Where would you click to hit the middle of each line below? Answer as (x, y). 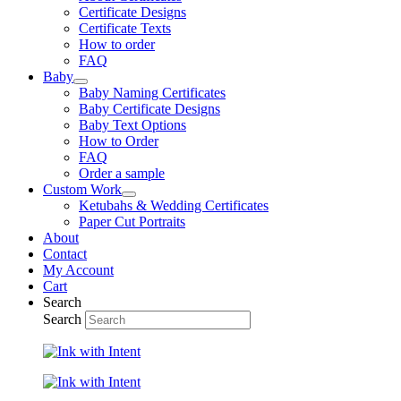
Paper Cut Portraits (132, 222)
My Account (78, 270)
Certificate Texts (125, 28)
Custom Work (82, 189)
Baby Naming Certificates (152, 93)
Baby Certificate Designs (149, 109)
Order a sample (122, 173)
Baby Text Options (132, 125)
